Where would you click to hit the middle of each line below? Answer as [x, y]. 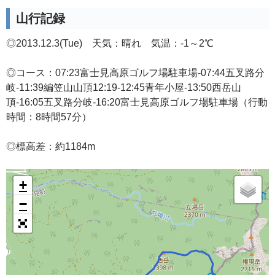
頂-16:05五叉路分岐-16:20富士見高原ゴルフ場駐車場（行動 [137, 102]
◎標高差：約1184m [51, 146]
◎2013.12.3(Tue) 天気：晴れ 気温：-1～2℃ [110, 43]
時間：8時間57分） [49, 117]
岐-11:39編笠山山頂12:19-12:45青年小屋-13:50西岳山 [124, 87]
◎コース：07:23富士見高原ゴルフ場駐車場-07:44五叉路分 [135, 73]
